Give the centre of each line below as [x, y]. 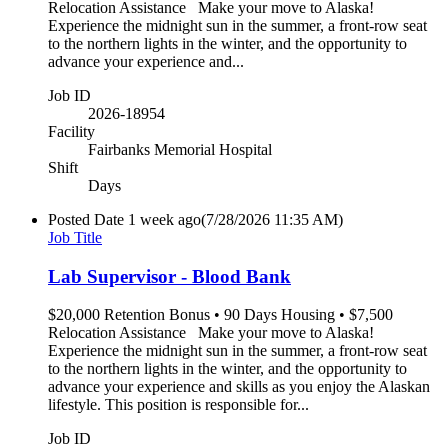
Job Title [75, 237]
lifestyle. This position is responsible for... [178, 405]
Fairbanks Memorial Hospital [180, 149]
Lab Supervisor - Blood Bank [169, 276]
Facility [71, 131]
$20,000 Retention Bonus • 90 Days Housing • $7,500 [220, 315]
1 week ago [164, 219]
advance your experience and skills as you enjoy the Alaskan [239, 387]
